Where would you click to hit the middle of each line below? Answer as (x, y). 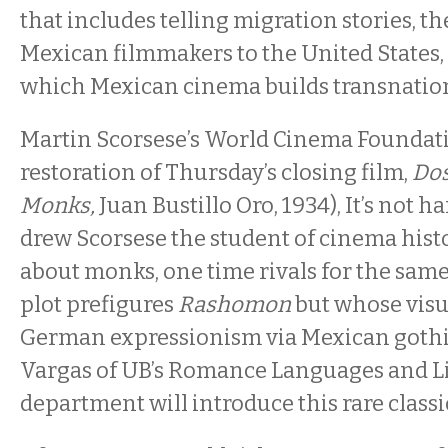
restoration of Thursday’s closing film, (216, 172)
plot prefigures (99, 304)
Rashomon (236, 304)
